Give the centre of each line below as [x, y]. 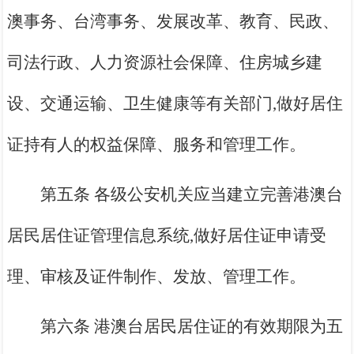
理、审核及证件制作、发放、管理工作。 [157, 277]
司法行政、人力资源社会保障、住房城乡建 [165, 63]
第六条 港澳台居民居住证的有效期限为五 [192, 327]
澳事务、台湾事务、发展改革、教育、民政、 [173, 22]
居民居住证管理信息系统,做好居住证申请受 [167, 236]
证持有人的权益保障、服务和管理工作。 [157, 145]
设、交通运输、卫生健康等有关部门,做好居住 [175, 104]
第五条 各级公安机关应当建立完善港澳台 [192, 195]
